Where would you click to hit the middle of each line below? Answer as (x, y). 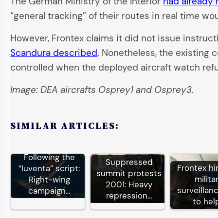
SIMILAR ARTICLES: (65, 125)
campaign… (49, 191)
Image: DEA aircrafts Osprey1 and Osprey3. (102, 90)
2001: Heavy (129, 184)
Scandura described (54, 53)
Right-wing (49, 180)
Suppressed (129, 162)
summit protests (129, 173)
